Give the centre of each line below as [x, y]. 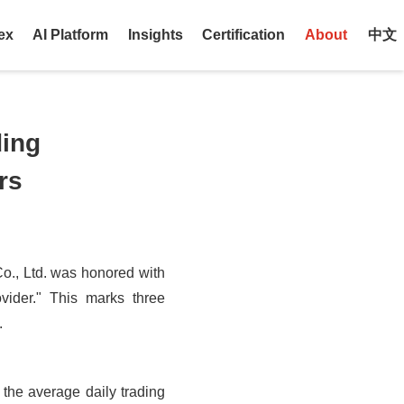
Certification [243, 35]
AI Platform [70, 35]
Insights [155, 35]
